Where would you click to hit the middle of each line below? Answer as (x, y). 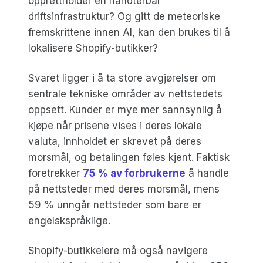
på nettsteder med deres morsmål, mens (124, 189)
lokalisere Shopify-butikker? (93, 48)
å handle (207, 173)
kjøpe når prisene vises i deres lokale (115, 125)
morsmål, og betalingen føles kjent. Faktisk (129, 157)
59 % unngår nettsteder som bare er (115, 205)
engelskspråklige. (69, 220)
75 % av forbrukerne (134, 173)
